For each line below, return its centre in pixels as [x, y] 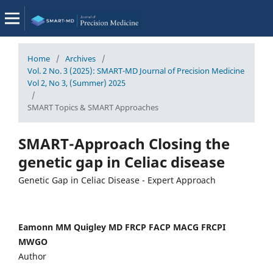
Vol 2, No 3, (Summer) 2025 [76, 83]
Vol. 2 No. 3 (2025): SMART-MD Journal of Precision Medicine [136, 71]
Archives [80, 58]
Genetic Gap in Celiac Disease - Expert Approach [117, 180]
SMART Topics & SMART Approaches [93, 107]
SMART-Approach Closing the [124, 144]
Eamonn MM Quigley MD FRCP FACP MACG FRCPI [122, 227]
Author [32, 257]
